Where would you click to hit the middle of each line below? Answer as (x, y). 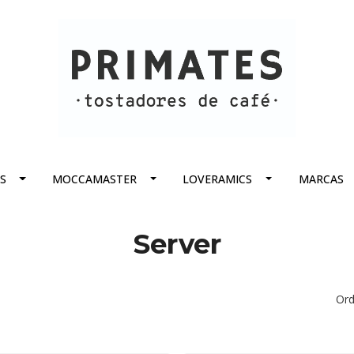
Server (177, 244)
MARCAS (321, 179)
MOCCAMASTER (95, 179)
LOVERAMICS (218, 179)
